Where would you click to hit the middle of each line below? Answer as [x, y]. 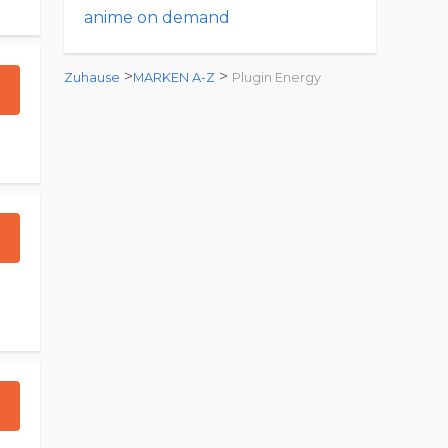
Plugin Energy [276, 77]
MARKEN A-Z [174, 77]
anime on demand [157, 17]
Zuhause [92, 77]
